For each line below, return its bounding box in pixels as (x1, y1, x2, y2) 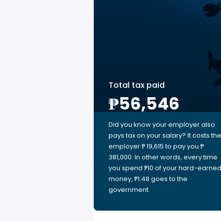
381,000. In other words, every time (109, 152, 218, 162)
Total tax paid (109, 79, 165, 91)
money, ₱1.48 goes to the (109, 174, 187, 184)
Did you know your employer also (109, 120, 215, 129)
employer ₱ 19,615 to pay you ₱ (109, 142, 204, 151)
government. (109, 185, 150, 194)
